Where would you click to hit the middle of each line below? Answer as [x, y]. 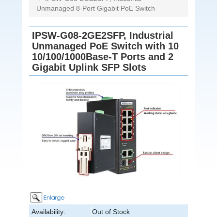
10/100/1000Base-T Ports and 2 [103, 57]
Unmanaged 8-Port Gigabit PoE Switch [96, 8]
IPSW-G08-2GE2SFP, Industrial [103, 36]
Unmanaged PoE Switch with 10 [105, 46]
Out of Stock [111, 212]
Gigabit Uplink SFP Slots [89, 68]
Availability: [48, 212]
